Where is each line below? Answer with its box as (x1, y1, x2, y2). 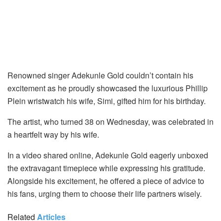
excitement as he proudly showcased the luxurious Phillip (7, 82, 208, 94)
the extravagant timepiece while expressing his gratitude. (7, 162, 205, 174)
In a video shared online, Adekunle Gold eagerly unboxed (7, 149, 208, 161)
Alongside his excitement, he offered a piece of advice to (7, 175, 204, 186)
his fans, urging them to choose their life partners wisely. (7, 187, 202, 199)
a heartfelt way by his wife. (7, 128, 99, 140)
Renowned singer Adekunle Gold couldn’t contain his (7, 69, 193, 81)
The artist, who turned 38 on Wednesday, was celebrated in (7, 115, 214, 127)
